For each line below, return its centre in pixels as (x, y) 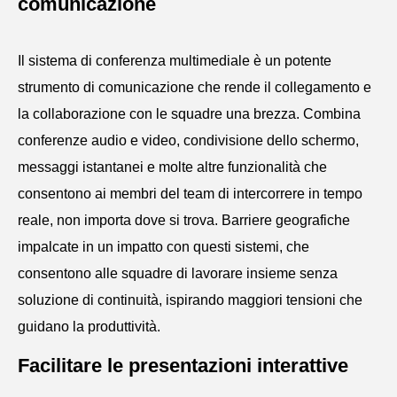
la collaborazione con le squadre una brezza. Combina (189, 113)
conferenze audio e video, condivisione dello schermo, (188, 140)
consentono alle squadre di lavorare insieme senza (178, 273)
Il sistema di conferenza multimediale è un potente (175, 60)
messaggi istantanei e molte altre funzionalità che (172, 167)
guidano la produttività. (89, 326)
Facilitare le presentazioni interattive (183, 365)
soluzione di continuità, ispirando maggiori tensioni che (190, 300)
